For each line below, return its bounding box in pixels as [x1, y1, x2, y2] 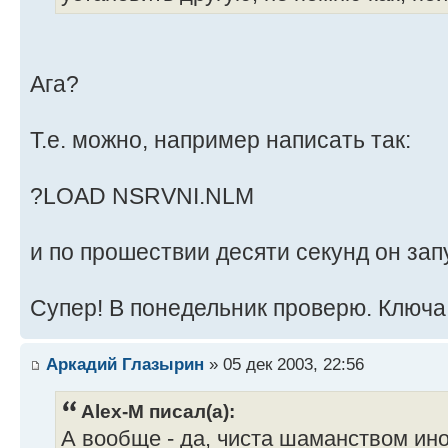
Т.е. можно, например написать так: [30, 126, 411, 153]
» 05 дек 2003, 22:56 [204, 354, 364, 375]
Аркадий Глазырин [46, 354, 204, 375]
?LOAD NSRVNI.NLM [30, 182, 254, 209]
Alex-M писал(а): [81, 400, 235, 423]
